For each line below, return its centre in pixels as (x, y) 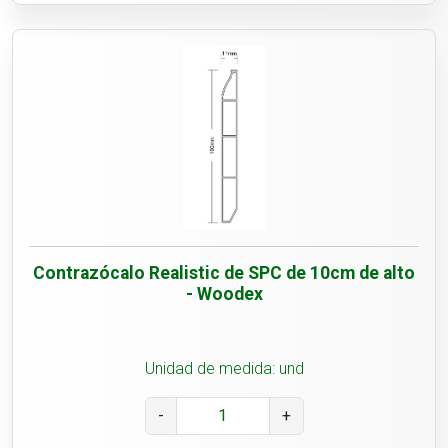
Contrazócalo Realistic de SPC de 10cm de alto (224, 273)
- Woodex (224, 294)
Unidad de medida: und (224, 369)
